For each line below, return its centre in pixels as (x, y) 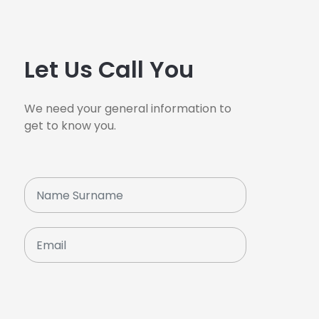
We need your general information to (128, 109)
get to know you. (70, 126)
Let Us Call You (109, 70)
